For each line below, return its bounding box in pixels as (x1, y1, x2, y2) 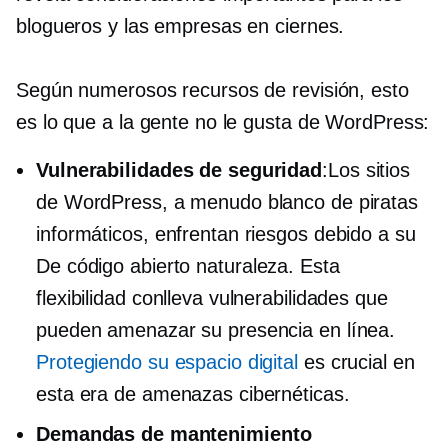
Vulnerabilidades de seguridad (36, 158, 323, 181)
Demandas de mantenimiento (36, 422, 312, 445)
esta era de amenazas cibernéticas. (36, 382, 350, 405)
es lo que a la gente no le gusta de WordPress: (16, 110, 430, 133)
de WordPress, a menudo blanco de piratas (36, 190, 418, 213)
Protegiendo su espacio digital (36, 350, 298, 373)
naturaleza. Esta (190, 254, 340, 277)
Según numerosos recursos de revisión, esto (16, 78, 409, 101)
